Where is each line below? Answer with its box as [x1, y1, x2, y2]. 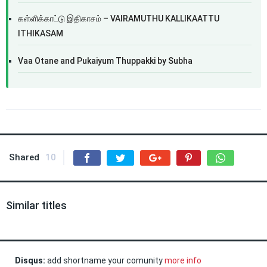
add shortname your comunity [45, 256, 164, 265]
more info [164, 256, 201, 265]
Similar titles [6, 199, 67, 212]
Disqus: [15, 256, 45, 265]
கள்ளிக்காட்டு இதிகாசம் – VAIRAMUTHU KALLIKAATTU [18, 14, 219, 23]
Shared [9, 152, 39, 163]
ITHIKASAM [18, 29, 63, 38]
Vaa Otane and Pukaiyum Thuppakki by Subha [18, 56, 193, 66]
